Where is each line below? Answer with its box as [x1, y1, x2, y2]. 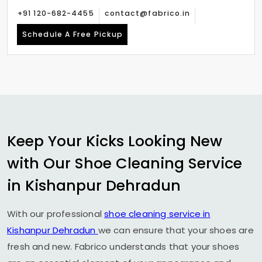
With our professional [7, 208, 105, 220]
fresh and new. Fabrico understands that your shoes [7, 240, 240, 253]
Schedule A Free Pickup [22, 29, 123, 39]
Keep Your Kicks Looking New [7, 130, 222, 151]
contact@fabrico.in [104, 8, 191, 18]
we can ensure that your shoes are [98, 224, 254, 236]
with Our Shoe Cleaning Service [7, 153, 242, 174]
